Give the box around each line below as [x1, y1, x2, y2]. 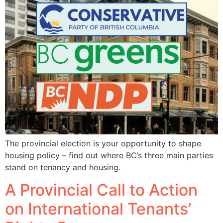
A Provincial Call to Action [5, 180, 198, 200]
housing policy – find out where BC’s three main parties [5, 150, 213, 161]
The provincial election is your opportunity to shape [5, 138, 201, 149]
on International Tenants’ [5, 199, 191, 219]
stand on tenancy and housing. [5, 162, 120, 173]
